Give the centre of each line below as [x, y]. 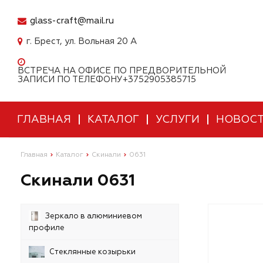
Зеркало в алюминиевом [94, 216]
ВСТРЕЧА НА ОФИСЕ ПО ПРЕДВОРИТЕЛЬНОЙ [122, 71]
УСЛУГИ [178, 119]
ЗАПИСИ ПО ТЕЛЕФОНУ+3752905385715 [107, 80]
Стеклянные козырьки [92, 252]
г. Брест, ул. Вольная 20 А [82, 41]
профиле [47, 228]
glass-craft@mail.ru [72, 21]
